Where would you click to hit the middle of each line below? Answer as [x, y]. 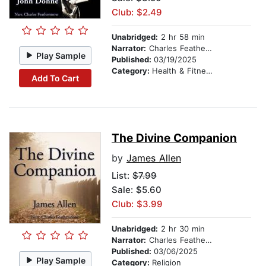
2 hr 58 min [181, 37]
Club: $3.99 [137, 204]
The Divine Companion [174, 138]
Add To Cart [55, 78]
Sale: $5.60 [137, 190]
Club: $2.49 [137, 12]
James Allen [154, 158]
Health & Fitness [179, 71]
